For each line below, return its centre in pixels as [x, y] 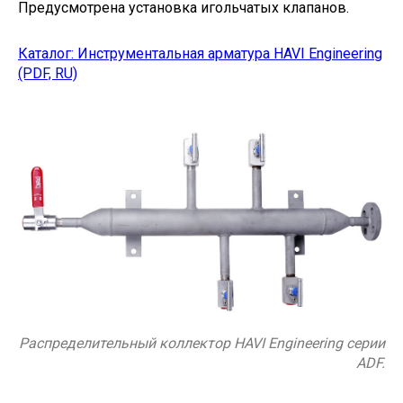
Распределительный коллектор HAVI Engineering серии [202, 344]
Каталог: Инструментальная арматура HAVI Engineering [200, 54]
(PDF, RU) [48, 73]
